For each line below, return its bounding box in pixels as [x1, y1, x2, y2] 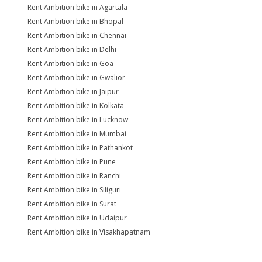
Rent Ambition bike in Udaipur [27, 213, 127, 223]
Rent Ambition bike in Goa [27, 58, 113, 68]
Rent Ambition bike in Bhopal [27, 16, 123, 26]
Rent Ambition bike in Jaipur [27, 87, 119, 96]
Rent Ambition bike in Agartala [27, 2, 127, 12]
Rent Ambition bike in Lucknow [27, 115, 128, 125]
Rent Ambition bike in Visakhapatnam [27, 227, 150, 237]
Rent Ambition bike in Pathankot [27, 143, 133, 153]
